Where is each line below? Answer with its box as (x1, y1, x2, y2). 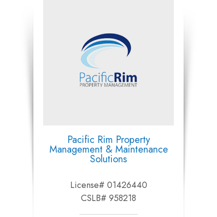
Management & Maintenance (49, 142, 168, 157)
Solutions (90, 152, 127, 167)
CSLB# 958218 (81, 192, 136, 205)
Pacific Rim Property (67, 133, 150, 147)
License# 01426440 (70, 179, 147, 192)
